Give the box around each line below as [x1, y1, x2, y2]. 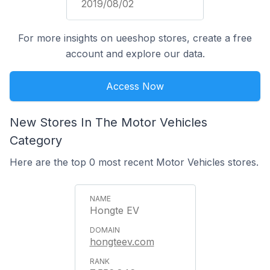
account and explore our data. [65, 48, 205, 60]
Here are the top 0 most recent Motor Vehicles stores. [10, 156, 259, 168]
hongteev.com [89, 236, 154, 248]
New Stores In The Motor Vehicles [10, 115, 207, 130]
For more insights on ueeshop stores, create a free [18, 32, 252, 44]
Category [10, 133, 62, 148]
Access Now [106, 80, 164, 92]
